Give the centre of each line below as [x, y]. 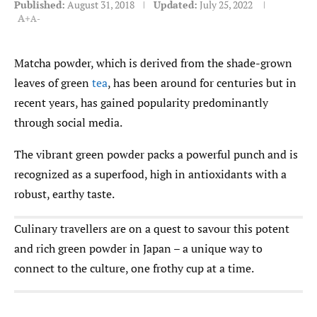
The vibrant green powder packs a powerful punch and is [156, 155]
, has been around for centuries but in [202, 83]
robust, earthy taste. [64, 194]
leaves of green [53, 83]
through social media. [68, 123]
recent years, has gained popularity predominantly [141, 103]
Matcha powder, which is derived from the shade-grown [153, 63]
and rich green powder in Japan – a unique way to [138, 249]
